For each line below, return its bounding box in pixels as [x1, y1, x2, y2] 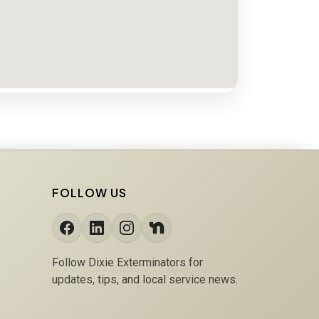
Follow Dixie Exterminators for [51, 255, 203, 269]
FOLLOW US [51, 184, 127, 200]
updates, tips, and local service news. [51, 272, 238, 286]
